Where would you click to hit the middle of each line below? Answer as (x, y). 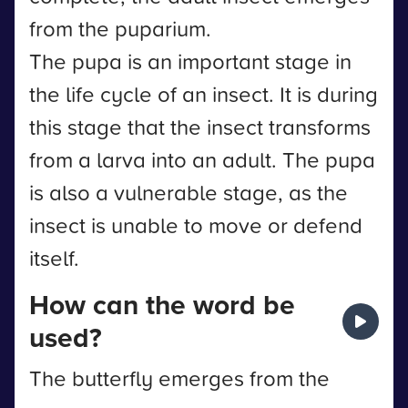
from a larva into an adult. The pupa (202, 159)
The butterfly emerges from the (179, 378)
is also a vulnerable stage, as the (189, 192)
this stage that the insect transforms (200, 127)
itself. (54, 258)
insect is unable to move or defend (196, 225)
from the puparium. (120, 28)
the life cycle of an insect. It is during (204, 94)
